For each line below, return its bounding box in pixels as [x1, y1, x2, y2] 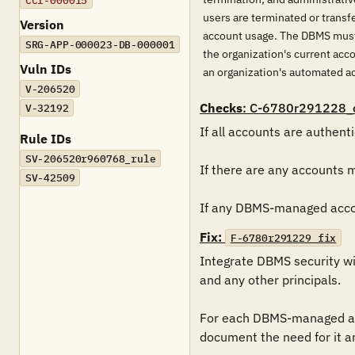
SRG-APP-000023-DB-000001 [25, 37, 175, 52]
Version [20, 17, 64, 32]
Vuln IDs [20, 61, 71, 77]
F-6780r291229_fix [230, 231, 337, 245]
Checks [200, 100, 242, 116]
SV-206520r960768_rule [25, 151, 156, 166]
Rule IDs [20, 131, 71, 147]
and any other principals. [200, 272, 341, 288]
